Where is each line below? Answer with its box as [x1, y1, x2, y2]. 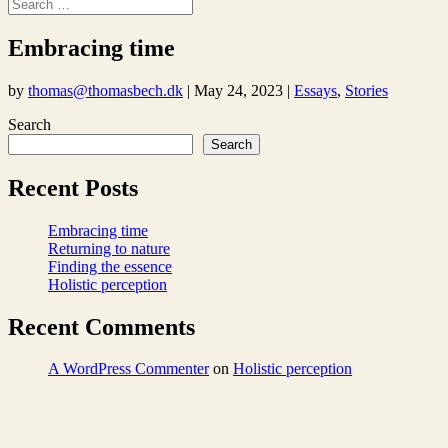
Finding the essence [48, 257, 172, 275]
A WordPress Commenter [48, 360, 209, 378]
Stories [345, 81, 388, 99]
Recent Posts [8, 174, 138, 201]
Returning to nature [48, 239, 170, 257]
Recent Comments [8, 313, 195, 340]
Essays [294, 81, 337, 99]
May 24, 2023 [194, 81, 283, 99]
